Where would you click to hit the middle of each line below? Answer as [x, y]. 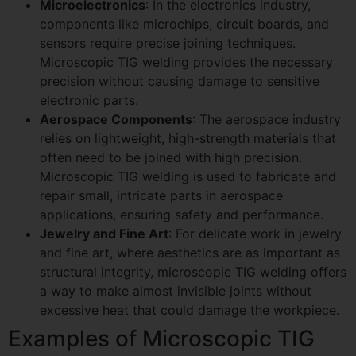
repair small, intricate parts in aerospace [161, 195]
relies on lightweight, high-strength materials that [188, 138]
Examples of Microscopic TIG [161, 338]
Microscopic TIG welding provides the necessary [186, 62]
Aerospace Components [116, 119]
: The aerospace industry [267, 119]
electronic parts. [89, 100]
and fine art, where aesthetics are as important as [190, 252]
